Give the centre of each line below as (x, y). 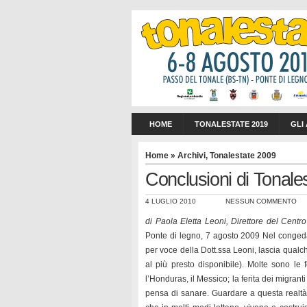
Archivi (192, 156)
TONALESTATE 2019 (231, 124)
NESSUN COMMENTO (261, 201)
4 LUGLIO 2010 (171, 201)
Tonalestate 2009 (243, 156)
